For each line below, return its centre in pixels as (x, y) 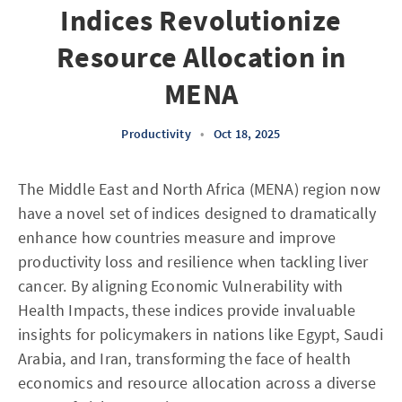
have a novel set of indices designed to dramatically (197, 213)
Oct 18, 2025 (247, 134)
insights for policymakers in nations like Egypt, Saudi (201, 334)
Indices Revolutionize (201, 21)
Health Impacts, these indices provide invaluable (187, 310)
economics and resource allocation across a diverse (197, 383)
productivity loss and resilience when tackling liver (193, 262)
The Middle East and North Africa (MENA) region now (200, 189)
